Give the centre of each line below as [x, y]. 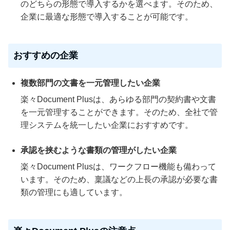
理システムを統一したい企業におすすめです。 [107, 125]
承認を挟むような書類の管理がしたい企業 [99, 150]
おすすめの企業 [46, 55]
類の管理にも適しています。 [74, 192]
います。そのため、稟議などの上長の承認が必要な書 [119, 179]
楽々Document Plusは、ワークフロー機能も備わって [118, 166]
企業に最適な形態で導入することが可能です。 [107, 16]
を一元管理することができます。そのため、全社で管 [119, 112]
